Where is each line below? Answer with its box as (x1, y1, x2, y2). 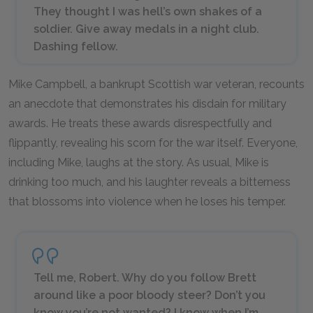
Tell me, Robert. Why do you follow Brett (34, 271, 256, 284)
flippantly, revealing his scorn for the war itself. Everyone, (8, 136, 298, 150)
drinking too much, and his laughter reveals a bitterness (8, 175, 291, 189)
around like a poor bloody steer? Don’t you (34, 289, 265, 302)
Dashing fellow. (34, 40, 118, 53)
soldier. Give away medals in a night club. (34, 22, 259, 36)
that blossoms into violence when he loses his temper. (8, 195, 286, 208)
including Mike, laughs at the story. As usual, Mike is (8, 156, 269, 169)
